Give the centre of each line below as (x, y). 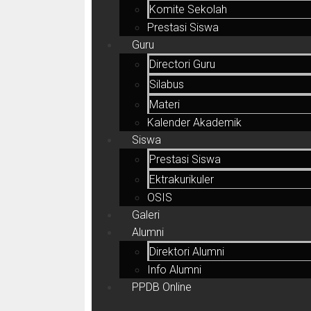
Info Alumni (174, 270)
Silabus (167, 84)
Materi (165, 104)
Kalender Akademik (194, 123)
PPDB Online (162, 287)
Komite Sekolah (188, 9)
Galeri (146, 215)
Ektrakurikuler (182, 179)
